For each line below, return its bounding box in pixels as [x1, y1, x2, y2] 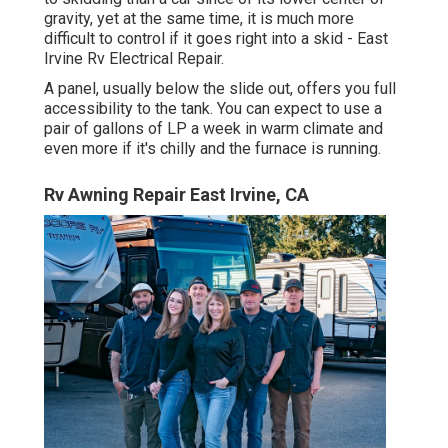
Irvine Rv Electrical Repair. [44, 49, 224, 69]
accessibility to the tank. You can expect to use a [44, 99, 382, 119]
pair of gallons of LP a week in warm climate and [44, 119, 383, 139]
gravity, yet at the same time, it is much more [44, 9, 354, 29]
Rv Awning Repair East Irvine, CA [44, 184, 309, 206]
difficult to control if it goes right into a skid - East [44, 29, 388, 49]
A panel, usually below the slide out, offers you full [44, 79, 396, 99]
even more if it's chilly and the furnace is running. [44, 139, 381, 159]
